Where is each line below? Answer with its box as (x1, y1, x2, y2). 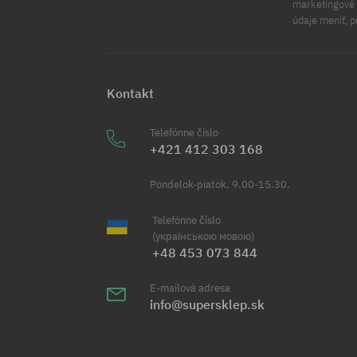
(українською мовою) (151, 229, 254, 244)
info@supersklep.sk (150, 296, 265, 313)
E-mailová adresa (150, 281, 231, 296)
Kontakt (107, 85, 155, 102)
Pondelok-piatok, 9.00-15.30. (150, 178, 291, 192)
